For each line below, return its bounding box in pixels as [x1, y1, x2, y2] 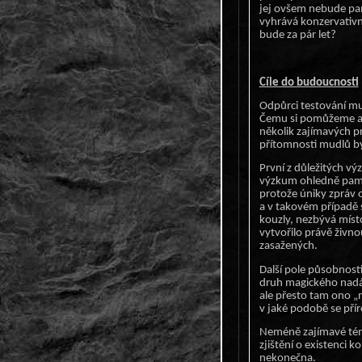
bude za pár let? [259, 29, 336, 42]
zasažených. [259, 240, 318, 253]
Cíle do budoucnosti [259, 76, 359, 89]
